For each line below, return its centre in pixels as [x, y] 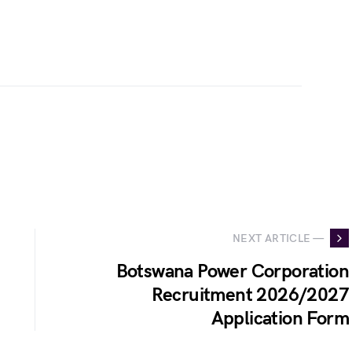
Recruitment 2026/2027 [250, 295]
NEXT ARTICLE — [278, 238]
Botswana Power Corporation [232, 271]
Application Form [280, 319]
